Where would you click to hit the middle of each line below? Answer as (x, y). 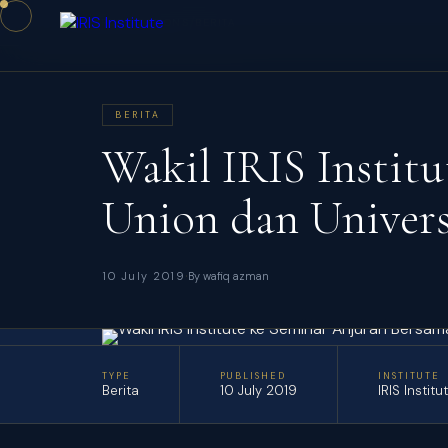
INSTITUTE (409, 376)
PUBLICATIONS (145, 22)
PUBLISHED (253, 376)
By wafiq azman (228, 276)
